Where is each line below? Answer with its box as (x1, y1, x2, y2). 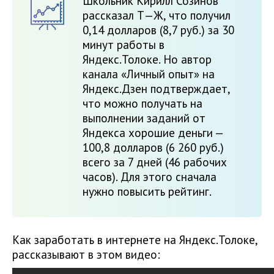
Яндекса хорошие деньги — (83, 125, 223, 141)
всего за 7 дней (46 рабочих (83, 155, 227, 170)
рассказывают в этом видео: (12, 247, 160, 262)
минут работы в (83, 37, 165, 53)
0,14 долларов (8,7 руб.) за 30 (83, 23, 234, 38)
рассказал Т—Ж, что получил (83, 8, 231, 23)
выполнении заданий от (83, 111, 206, 126)
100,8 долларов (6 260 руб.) (83, 140, 224, 155)
